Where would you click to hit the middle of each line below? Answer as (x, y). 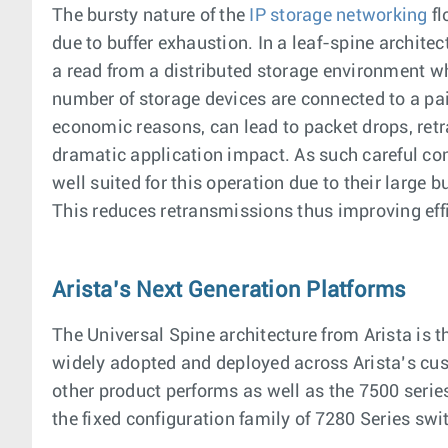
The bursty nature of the (151, 16)
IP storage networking (338, 16)
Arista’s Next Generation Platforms (229, 291)
